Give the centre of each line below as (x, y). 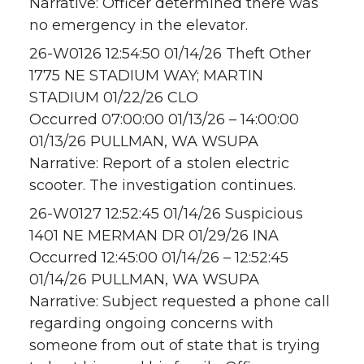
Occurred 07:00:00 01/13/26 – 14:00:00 (164, 120)
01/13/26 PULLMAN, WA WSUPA (144, 142)
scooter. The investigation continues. (162, 186)
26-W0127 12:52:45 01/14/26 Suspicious (166, 214)
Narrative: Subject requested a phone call (180, 302)
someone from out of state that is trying (175, 346)
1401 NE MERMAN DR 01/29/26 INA (154, 236)
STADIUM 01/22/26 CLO (114, 98)
